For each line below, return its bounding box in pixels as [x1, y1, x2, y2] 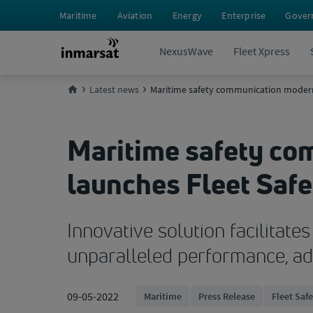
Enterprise [221, 9, 266, 22]
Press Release [198, 290, 255, 303]
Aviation [117, 9, 153, 22]
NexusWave [159, 44, 213, 58]
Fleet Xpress [233, 44, 290, 58]
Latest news [89, 83, 139, 96]
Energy [172, 9, 202, 22]
